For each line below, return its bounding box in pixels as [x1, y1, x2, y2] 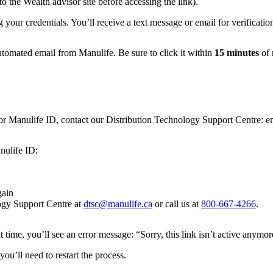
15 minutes [214, 48, 259, 58]
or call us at [152, 198, 201, 209]
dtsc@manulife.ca [83, 198, 152, 209]
